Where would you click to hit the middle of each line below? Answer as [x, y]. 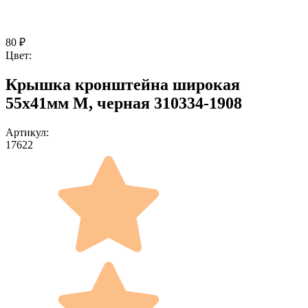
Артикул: [27, 132]
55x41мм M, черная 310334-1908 [124, 103]
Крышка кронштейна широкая [123, 84]
